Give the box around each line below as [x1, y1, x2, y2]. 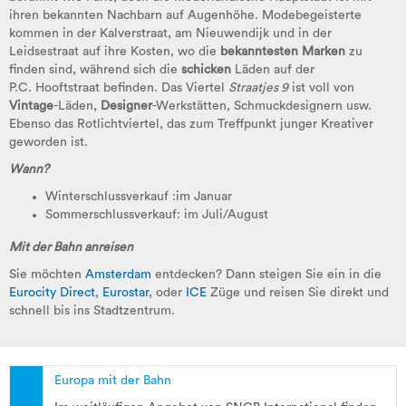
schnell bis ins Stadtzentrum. [9, 304, 175, 317]
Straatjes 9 [228, 81, 288, 94]
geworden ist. [9, 135, 88, 149]
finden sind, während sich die [9, 63, 181, 76]
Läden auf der [231, 63, 314, 76]
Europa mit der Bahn [54, 373, 171, 387]
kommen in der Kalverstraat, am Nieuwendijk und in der [9, 26, 332, 40]
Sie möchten [9, 267, 85, 281]
